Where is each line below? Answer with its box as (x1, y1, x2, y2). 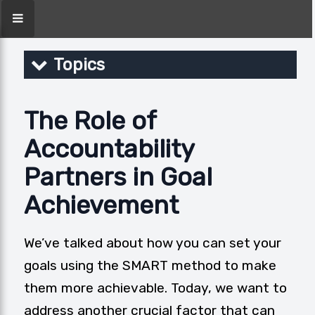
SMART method (122, 257, 221, 274)
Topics (53, 55, 105, 75)
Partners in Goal (24, 162, 212, 192)
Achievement (24, 190, 179, 220)
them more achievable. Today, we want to (24, 280, 287, 296)
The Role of (24, 105, 156, 136)
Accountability (24, 134, 194, 164)
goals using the (24, 257, 122, 274)
